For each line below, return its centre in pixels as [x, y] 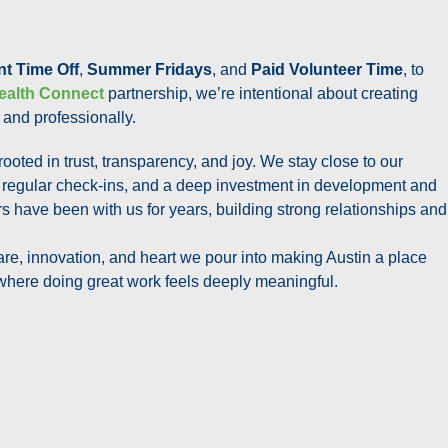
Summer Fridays [150, 69]
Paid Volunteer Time [327, 69]
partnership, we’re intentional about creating [261, 93]
